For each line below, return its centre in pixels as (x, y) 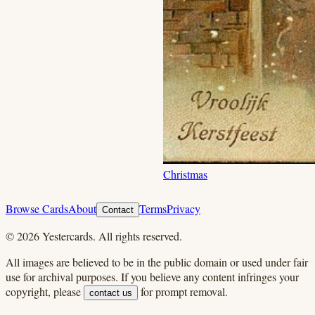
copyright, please (43, 291)
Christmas (185, 174)
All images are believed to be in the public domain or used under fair (157, 262)
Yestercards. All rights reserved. (111, 236)
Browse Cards (37, 208)
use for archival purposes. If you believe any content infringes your (152, 276)
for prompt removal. (184, 291)
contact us (111, 292)
